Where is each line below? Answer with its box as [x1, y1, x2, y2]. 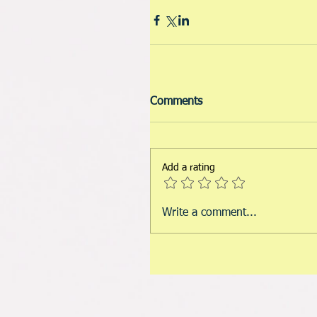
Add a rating [162, 162, 215, 173]
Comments [150, 96, 202, 108]
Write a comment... [162, 207, 257, 219]
